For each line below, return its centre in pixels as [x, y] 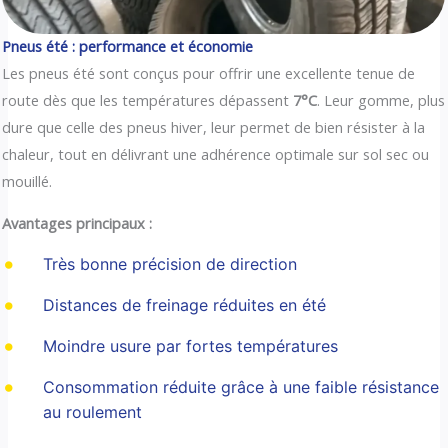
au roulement [92, 411]
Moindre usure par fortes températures [190, 345]
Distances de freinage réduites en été [184, 304]
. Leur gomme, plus [381, 100]
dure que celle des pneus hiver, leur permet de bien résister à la [214, 127]
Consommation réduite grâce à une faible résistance [240, 386]
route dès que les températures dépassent [148, 100]
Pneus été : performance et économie [128, 46]
